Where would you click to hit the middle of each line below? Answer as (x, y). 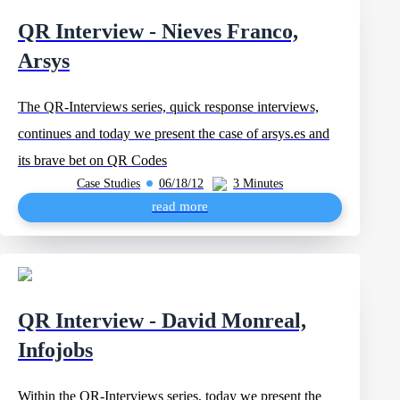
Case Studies (109, 183)
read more (180, 206)
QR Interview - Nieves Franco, (158, 31)
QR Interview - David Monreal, (162, 321)
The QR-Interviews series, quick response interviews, (168, 107)
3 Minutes (258, 183)
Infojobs (55, 350)
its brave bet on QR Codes (92, 160)
